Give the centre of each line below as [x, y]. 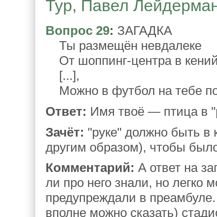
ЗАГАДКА [143, 30]
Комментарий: [90, 168]
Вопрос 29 [77, 30]
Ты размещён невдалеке [124, 45]
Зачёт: [65, 132]
